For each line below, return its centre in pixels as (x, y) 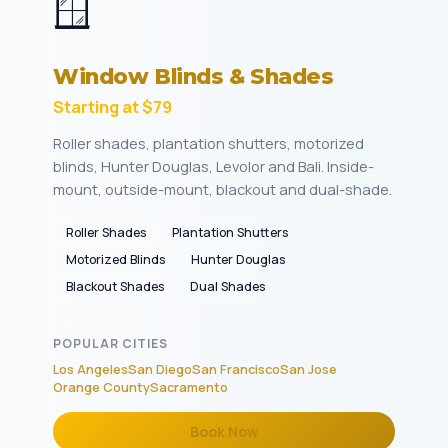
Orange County (101, 387)
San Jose (308, 369)
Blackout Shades (115, 286)
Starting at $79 (112, 106)
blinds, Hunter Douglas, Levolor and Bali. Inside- (213, 166)
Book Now (224, 431)
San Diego (160, 369)
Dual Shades (227, 286)
